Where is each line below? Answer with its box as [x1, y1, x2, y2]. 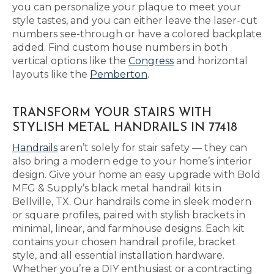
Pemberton [90, 68, 147, 80]
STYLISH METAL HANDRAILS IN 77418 [12, 122, 237, 134]
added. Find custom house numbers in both [12, 42, 228, 53]
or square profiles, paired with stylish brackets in [12, 209, 245, 221]
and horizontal [174, 55, 248, 67]
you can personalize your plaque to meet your [12, 1, 241, 13]
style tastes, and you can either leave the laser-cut [12, 15, 257, 26]
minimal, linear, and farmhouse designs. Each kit [12, 223, 245, 234]
